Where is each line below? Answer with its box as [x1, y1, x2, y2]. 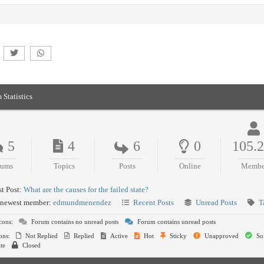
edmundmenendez [53, 198, 111, 207]
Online [179, 161, 202, 171]
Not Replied [24, 232, 58, 240]
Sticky [168, 232, 187, 240]
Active [108, 232, 128, 240]
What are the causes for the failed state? [24, 185, 148, 194]
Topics [53, 161, 75, 171]
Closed [21, 242, 41, 249]
